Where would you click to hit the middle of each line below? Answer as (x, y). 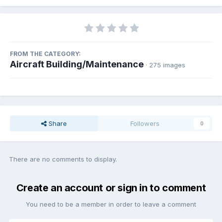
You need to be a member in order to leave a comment (111, 204)
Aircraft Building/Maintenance (77, 64)
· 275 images (166, 65)
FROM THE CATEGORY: (45, 54)
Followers (145, 124)
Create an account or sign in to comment (111, 188)
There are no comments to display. (63, 159)
